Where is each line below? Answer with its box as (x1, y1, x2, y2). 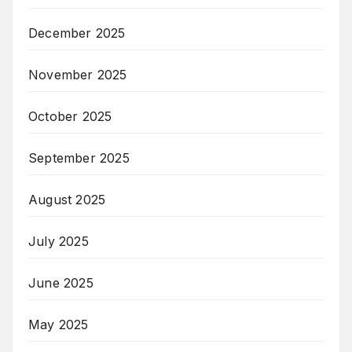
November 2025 (28, 67, 127, 83)
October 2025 (28, 108, 112, 125)
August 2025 (28, 192, 106, 208)
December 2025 (28, 25, 126, 42)
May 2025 (28, 317, 89, 333)
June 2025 (28, 275, 93, 291)
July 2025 (28, 233, 89, 250)
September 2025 (28, 150, 130, 167)
